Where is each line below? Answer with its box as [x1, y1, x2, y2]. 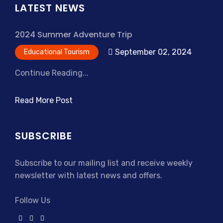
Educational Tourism [24, 48, 90, 57]
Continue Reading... [15, 68, 89, 78]
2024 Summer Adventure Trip [15, 29, 132, 41]
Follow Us [15, 196, 50, 206]
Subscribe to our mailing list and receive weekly [15, 158, 193, 168]
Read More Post [15, 96, 73, 106]
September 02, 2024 [113, 47, 192, 57]
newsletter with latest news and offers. [15, 171, 162, 181]
